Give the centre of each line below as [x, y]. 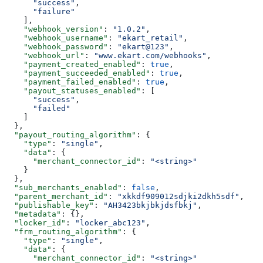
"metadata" [33, 214]
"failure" [40, 11]
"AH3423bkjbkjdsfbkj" [150, 205]
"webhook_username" [56, 38]
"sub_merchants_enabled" [63, 187]
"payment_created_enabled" [73, 64]
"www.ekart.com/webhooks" [150, 55]
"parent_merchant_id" [56, 196]
